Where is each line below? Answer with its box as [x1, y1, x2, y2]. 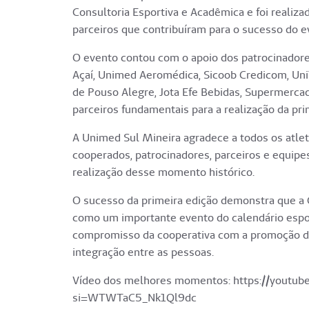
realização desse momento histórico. [72, 165, 255, 180]
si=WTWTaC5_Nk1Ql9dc [72, 290, 199, 306]
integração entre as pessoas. [72, 245, 214, 260]
